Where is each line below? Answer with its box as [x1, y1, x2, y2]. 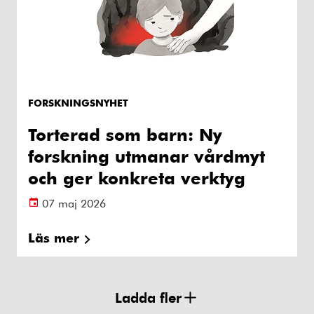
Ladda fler [115, 287, 182, 306]
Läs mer [28, 228, 79, 245]
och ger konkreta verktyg [28, 166, 245, 189]
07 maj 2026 [42, 195, 106, 210]
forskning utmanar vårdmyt [28, 144, 265, 167]
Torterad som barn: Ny [28, 123, 222, 145]
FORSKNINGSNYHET [28, 95, 128, 109]
